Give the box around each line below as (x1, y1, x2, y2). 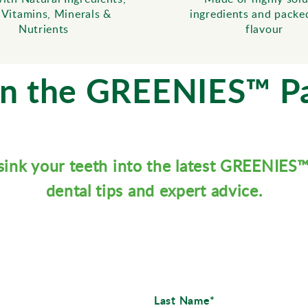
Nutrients (18, 21, 69, 36)
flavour (245, 21, 283, 36)
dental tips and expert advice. (45, 179, 263, 202)
